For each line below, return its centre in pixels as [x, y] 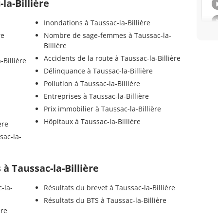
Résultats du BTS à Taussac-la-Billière [105, 200]
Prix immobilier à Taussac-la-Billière [102, 109]
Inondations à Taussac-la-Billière [97, 23]
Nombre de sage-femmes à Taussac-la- [107, 36]
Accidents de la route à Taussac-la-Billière [112, 58]
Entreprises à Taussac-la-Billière [96, 96]
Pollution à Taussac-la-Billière [92, 84]
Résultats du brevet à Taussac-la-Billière [109, 188]
